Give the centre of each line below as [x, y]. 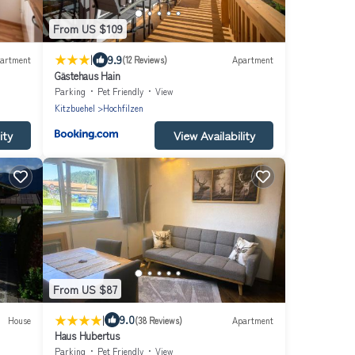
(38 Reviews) [158, 320]
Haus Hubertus [87, 336]
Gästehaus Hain [88, 75]
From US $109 [88, 29]
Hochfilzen [123, 107]
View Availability [214, 135]
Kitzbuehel [75, 107]
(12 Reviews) [145, 60]
